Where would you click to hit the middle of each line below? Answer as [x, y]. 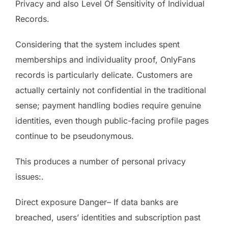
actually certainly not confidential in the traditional [111, 90]
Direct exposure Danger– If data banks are [97, 202]
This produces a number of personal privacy [101, 161]
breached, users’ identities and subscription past [108, 217]
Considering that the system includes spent [97, 44]
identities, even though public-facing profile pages [112, 120]
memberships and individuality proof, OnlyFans [105, 59]
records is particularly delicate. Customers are [104, 75]
